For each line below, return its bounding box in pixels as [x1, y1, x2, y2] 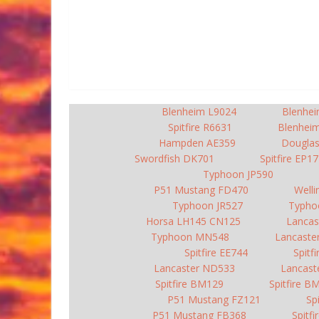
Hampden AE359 [158, 136, 236, 150]
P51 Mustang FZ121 [167, 293, 261, 306]
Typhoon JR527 [172, 199, 243, 212]
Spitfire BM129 [155, 277, 224, 291]
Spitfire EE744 [184, 246, 248, 259]
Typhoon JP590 [203, 167, 273, 181]
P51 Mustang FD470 [153, 183, 249, 197]
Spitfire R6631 [167, 120, 232, 134]
